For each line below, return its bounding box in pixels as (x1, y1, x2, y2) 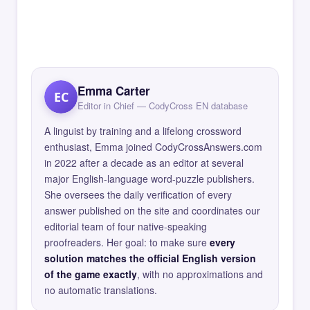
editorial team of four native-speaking (44, 219, 207, 233)
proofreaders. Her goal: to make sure (44, 235, 210, 249)
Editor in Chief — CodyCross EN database (77, 98, 248, 112)
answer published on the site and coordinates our (44, 203, 260, 217)
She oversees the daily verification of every (44, 188, 232, 201)
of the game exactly (44, 267, 137, 281)
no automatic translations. (44, 283, 157, 297)
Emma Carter (77, 82, 150, 99)
